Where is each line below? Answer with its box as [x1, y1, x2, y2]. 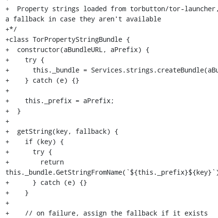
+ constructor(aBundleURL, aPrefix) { [5, 45, 149, 54]
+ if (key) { [5, 137, 64, 146]
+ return [5, 157, 64, 166]
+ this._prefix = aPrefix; [5, 96, 114, 105]
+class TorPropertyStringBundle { [5, 35, 130, 44]
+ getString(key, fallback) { [5, 127, 118, 136]
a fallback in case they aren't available [5, 14, 161, 23]
